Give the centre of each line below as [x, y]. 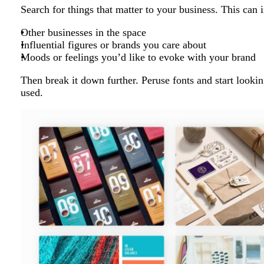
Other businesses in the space [83, 33]
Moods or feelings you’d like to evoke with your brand [138, 57]
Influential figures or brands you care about [113, 45]
